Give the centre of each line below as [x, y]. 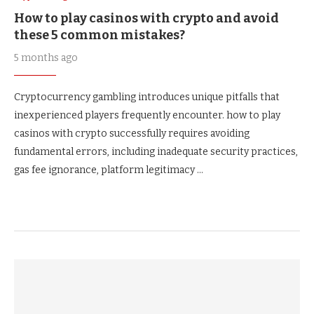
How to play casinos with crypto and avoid [146, 18]
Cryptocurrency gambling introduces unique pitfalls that [147, 97]
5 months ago [46, 58]
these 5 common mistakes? [100, 35]
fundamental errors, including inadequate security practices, [156, 152]
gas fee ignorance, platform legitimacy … [109, 170]
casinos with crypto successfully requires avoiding [132, 134]
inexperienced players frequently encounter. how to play [147, 115]
